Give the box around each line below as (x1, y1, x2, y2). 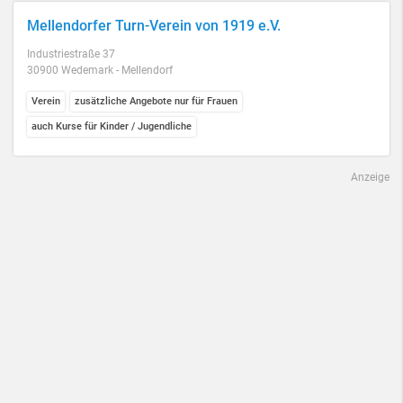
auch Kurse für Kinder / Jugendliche (31, 121, 192, 132)
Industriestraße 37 (27, 48, 115, 60)
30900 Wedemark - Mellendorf (27, 64, 173, 76)
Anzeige (351, 171, 390, 184)
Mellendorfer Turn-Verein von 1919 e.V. (27, 17, 281, 34)
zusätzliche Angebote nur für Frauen (75, 95, 237, 107)
